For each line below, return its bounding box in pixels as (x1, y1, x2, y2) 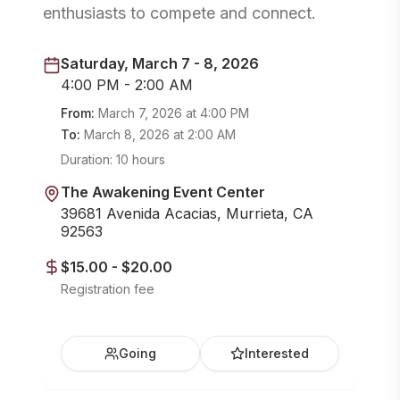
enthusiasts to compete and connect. (43, 4, 316, 22)
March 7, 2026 (98, 105, 182, 121)
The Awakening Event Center (61, 183, 265, 201)
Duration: (61, 152, 116, 167)
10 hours (116, 152, 165, 167)
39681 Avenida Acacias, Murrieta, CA (61, 204, 313, 222)
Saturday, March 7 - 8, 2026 (61, 54, 259, 72)
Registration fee (61, 281, 154, 296)
